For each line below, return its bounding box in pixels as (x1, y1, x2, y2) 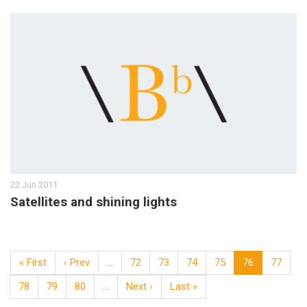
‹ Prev (64, 256, 90, 269)
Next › (126, 280, 153, 293)
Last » (170, 280, 197, 293)
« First (19, 256, 47, 269)
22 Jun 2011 (10, 179, 58, 190)
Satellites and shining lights (10, 193, 177, 210)
